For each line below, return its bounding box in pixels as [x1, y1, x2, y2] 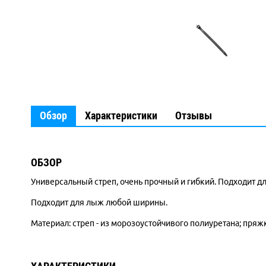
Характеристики [85, 109, 157, 122]
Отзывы [175, 109, 212, 122]
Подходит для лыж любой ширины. [31, 198, 167, 207]
